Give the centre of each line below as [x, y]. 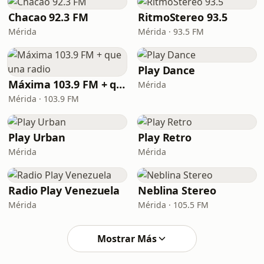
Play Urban [37, 137]
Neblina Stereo [177, 190]
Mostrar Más [127, 239]
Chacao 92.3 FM [48, 17]
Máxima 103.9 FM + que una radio [121, 84]
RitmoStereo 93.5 [183, 17]
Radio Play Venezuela [64, 190]
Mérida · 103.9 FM [44, 99]
